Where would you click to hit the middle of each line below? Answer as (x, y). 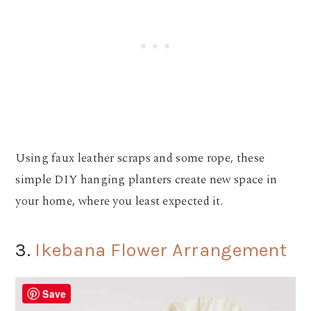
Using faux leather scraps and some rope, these (140, 159)
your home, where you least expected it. (121, 202)
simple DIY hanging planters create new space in (146, 180)
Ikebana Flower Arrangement (161, 250)
